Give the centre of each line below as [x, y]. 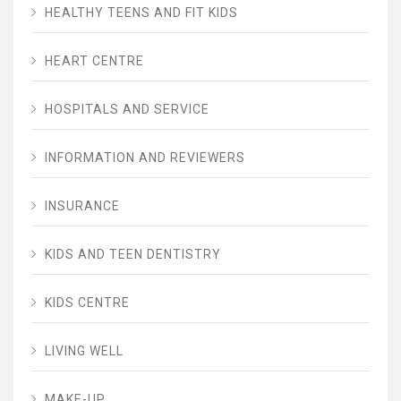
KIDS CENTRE [87, 302]
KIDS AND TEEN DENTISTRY [133, 254]
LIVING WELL [84, 350]
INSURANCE [82, 205]
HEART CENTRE [94, 60]
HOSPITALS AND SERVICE [127, 109]
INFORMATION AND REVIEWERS [145, 157]
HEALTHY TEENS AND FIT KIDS [141, 12]
